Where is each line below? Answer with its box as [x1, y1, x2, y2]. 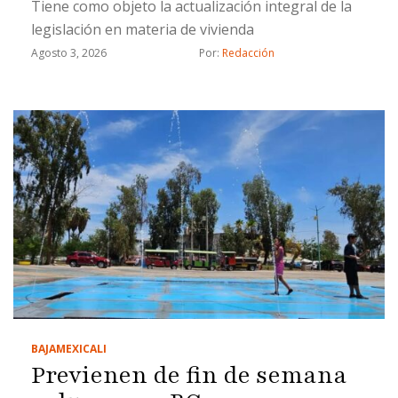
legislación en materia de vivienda [31, 19, 254, 39]
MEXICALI [56, 341, 107, 357]
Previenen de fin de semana [31, 359, 347, 392]
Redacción [222, 44, 275, 60]
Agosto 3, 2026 [31, 44, 107, 60]
